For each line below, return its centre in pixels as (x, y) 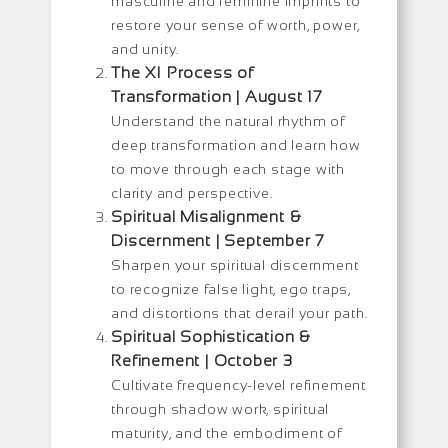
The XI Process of (182, 72)
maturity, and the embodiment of (227, 432)
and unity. (145, 48)
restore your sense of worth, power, (236, 24)
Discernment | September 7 (218, 240)
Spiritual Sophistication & (211, 336)
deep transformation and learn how (236, 144)
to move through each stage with (228, 168)
